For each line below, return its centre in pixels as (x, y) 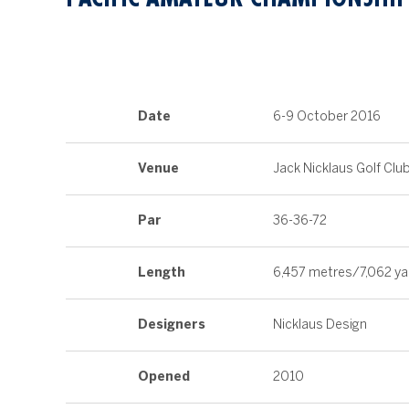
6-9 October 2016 (327, 116)
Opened (164, 377)
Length (162, 273)
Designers (172, 325)
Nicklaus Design (320, 325)
